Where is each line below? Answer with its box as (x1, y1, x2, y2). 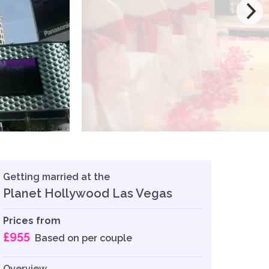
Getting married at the (3, 171, 110, 183)
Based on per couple (35, 232, 133, 244)
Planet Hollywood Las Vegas (3, 186, 173, 201)
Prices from (3, 214, 61, 226)
